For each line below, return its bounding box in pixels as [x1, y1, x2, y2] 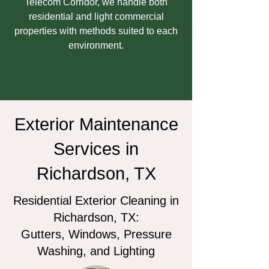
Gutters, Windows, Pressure [20, 228, 172, 241]
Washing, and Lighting [37, 244, 155, 258]
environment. [68, 40, 124, 50]
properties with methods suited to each [14, 26, 178, 36]
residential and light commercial [28, 11, 164, 22]
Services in [53, 139, 139, 159]
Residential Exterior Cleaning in [13, 194, 179, 207]
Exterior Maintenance [14, 115, 178, 134]
